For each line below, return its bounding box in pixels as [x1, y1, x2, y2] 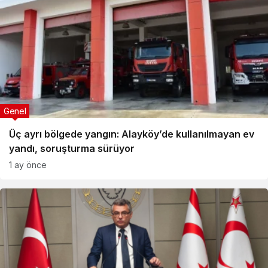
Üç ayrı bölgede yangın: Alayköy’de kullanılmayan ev [9, 128, 254, 140]
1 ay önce [9, 160, 47, 170]
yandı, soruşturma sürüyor [9, 142, 135, 154]
